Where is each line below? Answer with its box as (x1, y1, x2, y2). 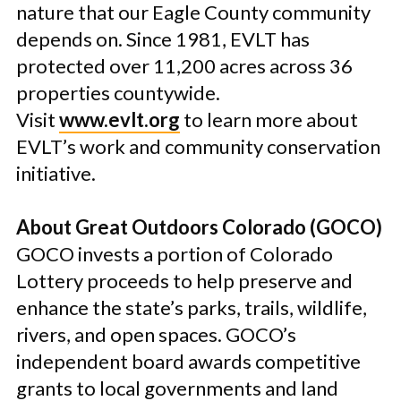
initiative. (16, 161, 96, 185)
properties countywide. (16, 81, 220, 105)
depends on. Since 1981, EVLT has (16, 27, 310, 51)
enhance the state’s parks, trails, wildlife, (16, 295, 367, 320)
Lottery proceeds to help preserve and (16, 269, 353, 293)
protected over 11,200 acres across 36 (16, 54, 353, 78)
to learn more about (180, 107, 358, 132)
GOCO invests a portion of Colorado (16, 242, 333, 266)
